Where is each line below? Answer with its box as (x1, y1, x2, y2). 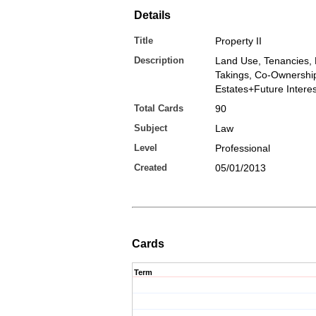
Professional (215, 142, 270, 154)
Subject (134, 123, 167, 133)
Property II (215, 35, 262, 47)
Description (134, 55, 184, 66)
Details (134, 9, 171, 21)
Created (134, 162, 167, 173)
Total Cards (134, 103, 183, 114)
